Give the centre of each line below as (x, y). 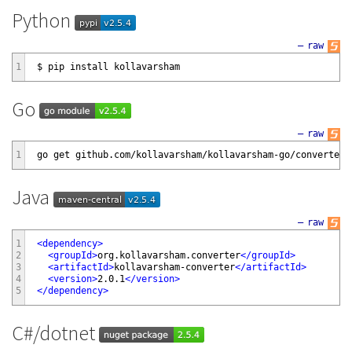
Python (43, 20)
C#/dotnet (55, 332)
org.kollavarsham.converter (169, 255)
